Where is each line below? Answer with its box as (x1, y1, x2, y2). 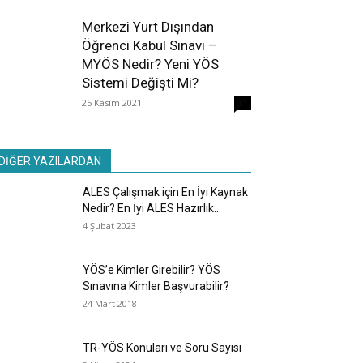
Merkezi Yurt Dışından (82, 18, 214, 35)
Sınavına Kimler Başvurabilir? (83, 279, 229, 293)
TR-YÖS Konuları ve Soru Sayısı (83, 340, 241, 354)
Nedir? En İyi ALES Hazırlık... (83, 201, 221, 215)
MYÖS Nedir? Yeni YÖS (82, 55, 219, 72)
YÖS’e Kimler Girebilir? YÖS (83, 263, 220, 276)
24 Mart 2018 (83, 297, 137, 310)
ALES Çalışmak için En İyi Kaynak (83, 185, 248, 199)
